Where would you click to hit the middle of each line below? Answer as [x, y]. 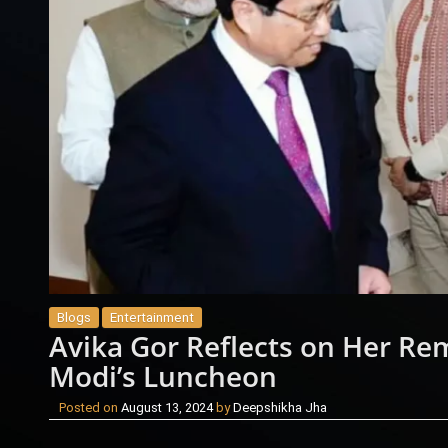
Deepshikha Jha [279, 407]
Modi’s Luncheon [162, 375]
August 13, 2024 [166, 407]
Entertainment [151, 317]
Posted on [89, 407]
